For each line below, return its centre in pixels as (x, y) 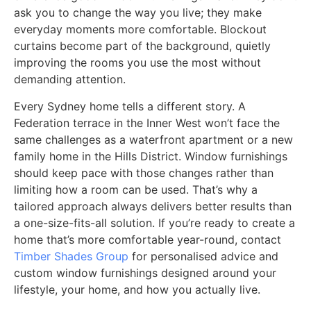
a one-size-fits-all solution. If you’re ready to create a (154, 222)
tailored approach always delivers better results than (153, 206)
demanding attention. (70, 79)
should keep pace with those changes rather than (144, 173)
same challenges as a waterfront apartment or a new (153, 139)
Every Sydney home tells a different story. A (130, 106)
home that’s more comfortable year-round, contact (148, 239)
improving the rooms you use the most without (137, 63)
